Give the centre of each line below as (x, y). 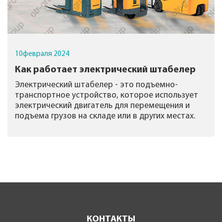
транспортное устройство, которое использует (107, 96)
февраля (38, 54)
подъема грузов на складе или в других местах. (105, 116)
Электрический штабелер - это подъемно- (97, 85)
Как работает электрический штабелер (106, 70)
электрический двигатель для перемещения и (103, 106)
